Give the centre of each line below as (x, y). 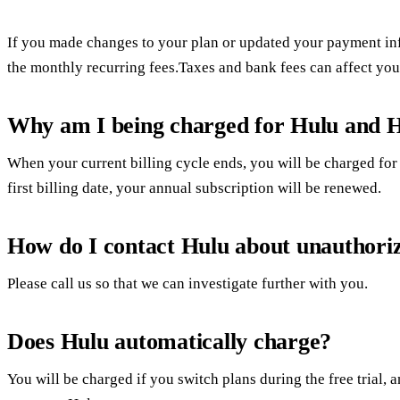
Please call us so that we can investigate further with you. (187, 283)
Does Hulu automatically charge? (170, 342)
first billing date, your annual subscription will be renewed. (194, 187)
